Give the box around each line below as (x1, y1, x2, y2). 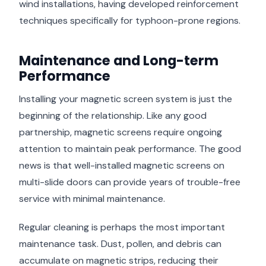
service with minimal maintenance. (19, 192, 165, 205)
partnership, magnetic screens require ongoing (19, 125, 222, 138)
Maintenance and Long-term (19, 50, 218, 70)
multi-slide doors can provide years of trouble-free (19, 175, 240, 188)
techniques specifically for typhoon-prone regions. (19, 14, 240, 27)
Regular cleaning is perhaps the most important (19, 221, 225, 234)
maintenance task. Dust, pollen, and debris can (19, 237, 221, 251)
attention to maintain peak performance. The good (19, 142, 241, 155)
